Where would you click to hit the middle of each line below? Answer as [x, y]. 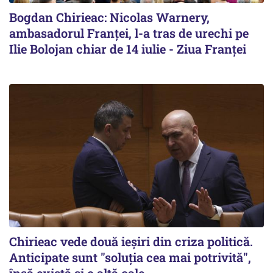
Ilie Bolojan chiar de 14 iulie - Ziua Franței [128, 49]
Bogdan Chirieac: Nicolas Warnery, [109, 17]
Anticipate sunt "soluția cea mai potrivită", [130, 257]
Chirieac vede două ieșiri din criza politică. [131, 242]
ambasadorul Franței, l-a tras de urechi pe [129, 33]
